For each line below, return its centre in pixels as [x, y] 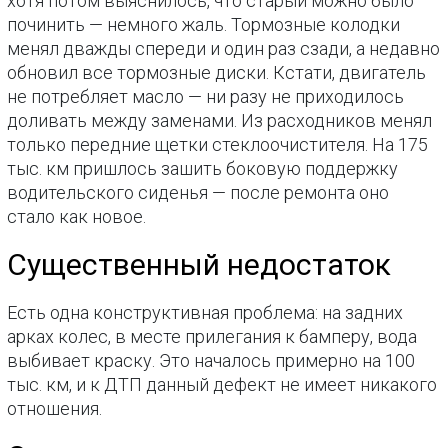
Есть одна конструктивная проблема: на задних [205, 313]
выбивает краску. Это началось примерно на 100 [211, 361]
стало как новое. [77, 217]
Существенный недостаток [199, 265]
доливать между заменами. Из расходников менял [220, 121]
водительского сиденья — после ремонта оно [198, 193]
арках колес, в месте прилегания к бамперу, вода [212, 337]
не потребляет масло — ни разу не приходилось [206, 97]
